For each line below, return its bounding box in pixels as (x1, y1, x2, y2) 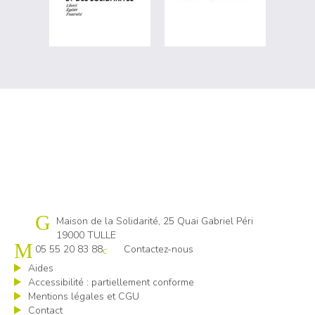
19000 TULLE (56, 229, 116, 242)
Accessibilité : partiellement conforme (28, 276, 194, 289)
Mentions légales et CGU (28, 290, 139, 303)
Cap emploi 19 (35, 214, 100, 228)
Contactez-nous (124, 243, 193, 256)
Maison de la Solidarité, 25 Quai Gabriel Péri (56, 214, 253, 228)
